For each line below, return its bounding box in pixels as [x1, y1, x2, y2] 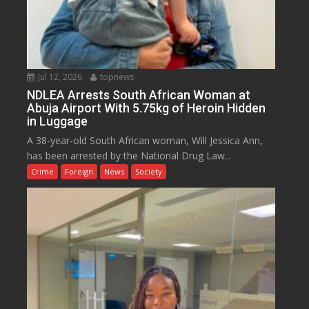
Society [135, 166, 163, 177]
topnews [98, 71, 134, 83]
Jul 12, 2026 [36, 71, 83, 83]
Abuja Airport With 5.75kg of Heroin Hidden [27, 101, 266, 116]
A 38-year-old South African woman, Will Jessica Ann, [27, 134, 263, 148]
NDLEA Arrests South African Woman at [27, 88, 251, 103]
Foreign [65, 166, 94, 177]
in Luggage [27, 114, 88, 129]
